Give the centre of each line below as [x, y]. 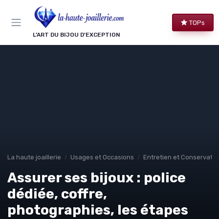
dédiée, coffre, [57, 194]
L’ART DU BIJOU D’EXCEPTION [77, 35]
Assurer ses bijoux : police [97, 178]
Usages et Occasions [102, 157]
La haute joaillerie [34, 157]
